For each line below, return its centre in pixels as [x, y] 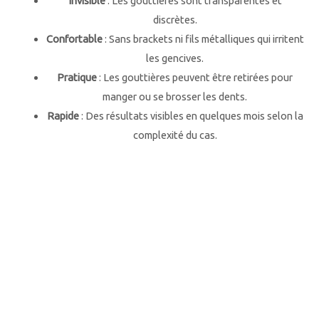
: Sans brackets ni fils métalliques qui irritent [203, 38]
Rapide [63, 115]
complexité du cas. [175, 135]
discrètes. [175, 19]
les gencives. [175, 58]
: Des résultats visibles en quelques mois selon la [191, 115]
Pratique [77, 77]
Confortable [74, 38]
